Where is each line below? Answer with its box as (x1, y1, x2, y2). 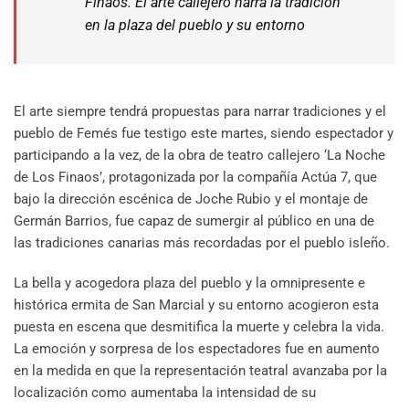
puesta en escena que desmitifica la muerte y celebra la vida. (14, 319, 384, 336)
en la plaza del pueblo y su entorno (85, 16, 305, 35)
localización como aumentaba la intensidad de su (14, 384, 316, 402)
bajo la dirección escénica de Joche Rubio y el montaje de (14, 191, 368, 208)
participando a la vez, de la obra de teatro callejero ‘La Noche (14, 147, 385, 164)
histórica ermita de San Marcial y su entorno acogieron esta (14, 297, 379, 314)
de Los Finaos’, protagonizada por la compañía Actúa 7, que (14, 169, 377, 186)
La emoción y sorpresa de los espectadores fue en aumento (14, 341, 380, 358)
